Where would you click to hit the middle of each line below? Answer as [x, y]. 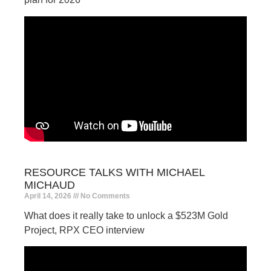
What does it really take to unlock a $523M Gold [126, 215]
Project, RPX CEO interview [84, 230]
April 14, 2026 [49, 196]
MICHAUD [50, 185]
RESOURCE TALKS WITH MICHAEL [114, 172]
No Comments [104, 196]
